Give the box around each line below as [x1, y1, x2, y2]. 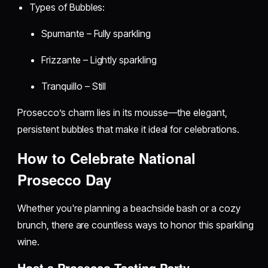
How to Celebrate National [17, 147, 196, 168]
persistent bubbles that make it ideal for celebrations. [17, 123, 239, 135]
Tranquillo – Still [41, 80, 106, 92]
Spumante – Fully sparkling [41, 27, 151, 39]
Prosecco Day [17, 169, 112, 190]
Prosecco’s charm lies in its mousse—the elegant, [17, 106, 227, 118]
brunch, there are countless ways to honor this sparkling [17, 218, 254, 231]
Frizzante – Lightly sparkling [41, 53, 157, 66]
